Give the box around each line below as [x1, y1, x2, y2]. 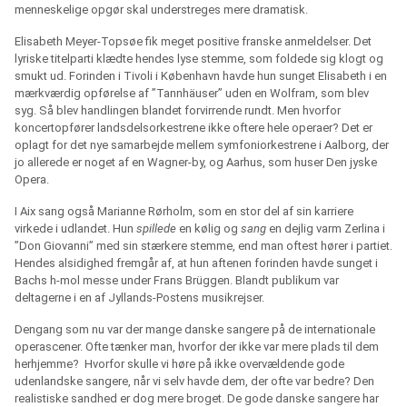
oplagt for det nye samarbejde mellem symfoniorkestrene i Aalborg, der [15, 138, 389, 153]
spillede [136, 222, 176, 236]
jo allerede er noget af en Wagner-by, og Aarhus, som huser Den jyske [15, 155, 377, 170]
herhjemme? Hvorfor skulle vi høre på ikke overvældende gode [15, 357, 344, 372]
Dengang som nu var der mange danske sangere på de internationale [15, 323, 375, 337]
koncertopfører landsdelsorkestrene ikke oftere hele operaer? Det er [15, 121, 372, 135]
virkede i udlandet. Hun [15, 222, 136, 236]
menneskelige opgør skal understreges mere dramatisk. [15, 3, 308, 17]
